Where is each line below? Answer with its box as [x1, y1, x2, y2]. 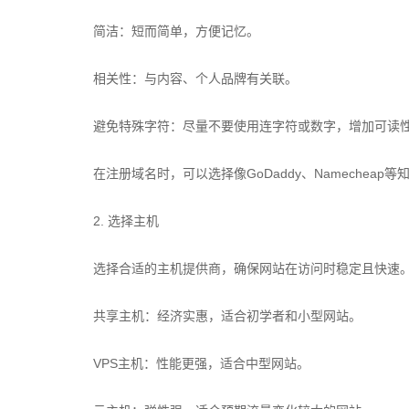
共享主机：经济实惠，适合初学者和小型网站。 [93, 309, 362, 323]
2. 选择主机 [93, 214, 159, 228]
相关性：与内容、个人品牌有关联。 [93, 71, 298, 86]
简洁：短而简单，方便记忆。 [93, 24, 259, 38]
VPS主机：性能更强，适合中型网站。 [93, 356, 309, 371]
